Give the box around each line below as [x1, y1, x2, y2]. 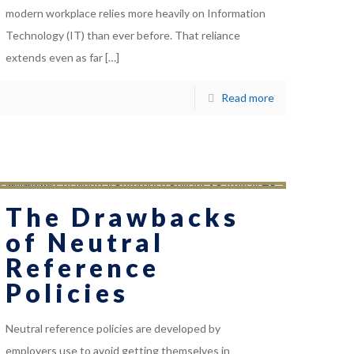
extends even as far [6, 51, 104, 65]
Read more [220, 91, 274, 105]
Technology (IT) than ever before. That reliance [6, 28, 241, 43]
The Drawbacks [6, 201, 240, 233]
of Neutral [6, 227, 165, 258]
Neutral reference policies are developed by [6, 322, 221, 336]
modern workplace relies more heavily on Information [6, 6, 266, 21]
